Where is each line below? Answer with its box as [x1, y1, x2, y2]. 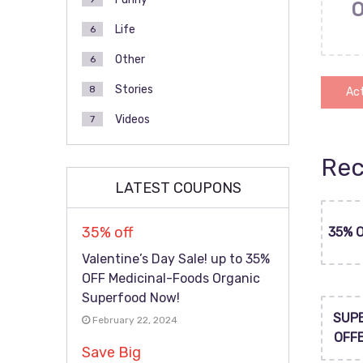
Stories [115, 83, 153, 96]
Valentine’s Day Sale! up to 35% [82, 251, 270, 267]
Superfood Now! [82, 290, 180, 305]
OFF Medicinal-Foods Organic [82, 271, 260, 286]
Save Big [82, 344, 141, 361]
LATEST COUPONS [114, 179, 241, 197]
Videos [115, 113, 150, 126]
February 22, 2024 [90, 314, 177, 326]
